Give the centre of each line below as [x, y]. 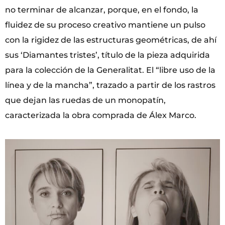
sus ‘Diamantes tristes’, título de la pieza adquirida [107, 55]
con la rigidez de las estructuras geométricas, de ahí [111, 40]
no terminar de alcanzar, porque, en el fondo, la [102, 10]
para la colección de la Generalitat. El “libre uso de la [110, 70]
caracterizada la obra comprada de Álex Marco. [101, 115]
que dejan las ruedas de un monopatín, [85, 100]
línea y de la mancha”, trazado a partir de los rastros [110, 85]
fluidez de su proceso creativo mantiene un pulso [105, 25]
